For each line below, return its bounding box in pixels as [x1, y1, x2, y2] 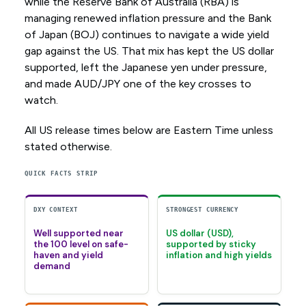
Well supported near [33, 227, 124, 240]
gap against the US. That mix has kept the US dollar [24, 44, 274, 58]
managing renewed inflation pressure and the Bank [24, 12, 271, 25]
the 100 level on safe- [33, 238, 128, 251]
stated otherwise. [24, 140, 112, 154]
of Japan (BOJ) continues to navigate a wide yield [24, 28, 269, 42]
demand [33, 260, 70, 273]
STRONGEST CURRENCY [166, 206, 239, 214]
